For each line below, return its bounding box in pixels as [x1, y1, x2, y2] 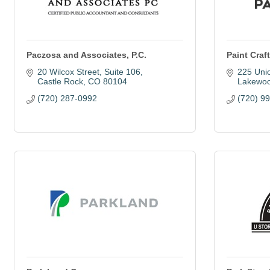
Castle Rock [37, 77, 83, 86]
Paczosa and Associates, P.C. [27, 50, 146, 60]
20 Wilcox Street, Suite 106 [37, 67, 140, 77]
